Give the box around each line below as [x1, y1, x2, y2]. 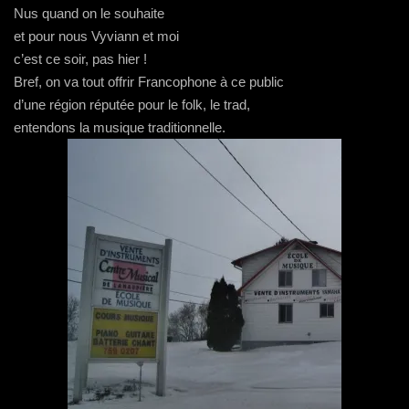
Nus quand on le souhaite [14, 5, 164, 21]
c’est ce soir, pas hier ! [14, 51, 147, 67]
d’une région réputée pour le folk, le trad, [14, 97, 250, 112]
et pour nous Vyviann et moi [14, 28, 179, 44]
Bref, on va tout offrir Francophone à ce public [14, 74, 284, 89]
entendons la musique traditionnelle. [14, 120, 225, 135]
